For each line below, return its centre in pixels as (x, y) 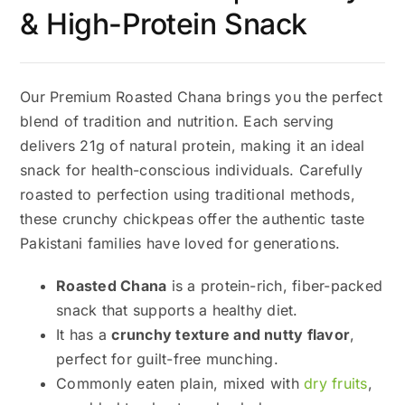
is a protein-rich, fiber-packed (275, 285)
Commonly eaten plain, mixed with (180, 383)
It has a (84, 334)
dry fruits (336, 383)
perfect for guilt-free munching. (167, 358)
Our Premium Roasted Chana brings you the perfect (201, 96)
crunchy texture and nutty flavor (231, 334)
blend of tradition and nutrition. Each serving (177, 121)
